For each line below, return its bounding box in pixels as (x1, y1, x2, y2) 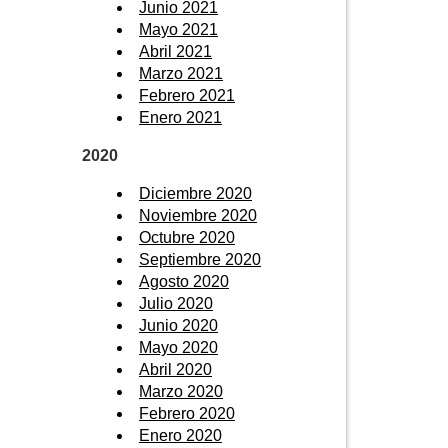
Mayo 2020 (139, 338, 218, 356)
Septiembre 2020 (139, 250, 261, 268)
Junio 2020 (139, 316, 218, 334)
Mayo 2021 (139, 20, 218, 38)
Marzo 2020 (139, 382, 223, 400)
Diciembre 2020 (139, 184, 252, 202)
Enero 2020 (139, 426, 222, 444)
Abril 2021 (139, 42, 212, 60)
